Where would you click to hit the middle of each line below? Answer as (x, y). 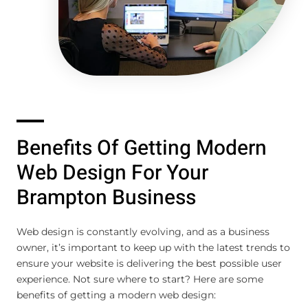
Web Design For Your (112, 173)
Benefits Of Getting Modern (142, 148)
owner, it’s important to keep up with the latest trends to (153, 247)
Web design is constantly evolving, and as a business (143, 231)
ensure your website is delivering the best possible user (149, 263)
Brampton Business (106, 198)
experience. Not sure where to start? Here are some (140, 279)
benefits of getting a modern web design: (116, 295)
